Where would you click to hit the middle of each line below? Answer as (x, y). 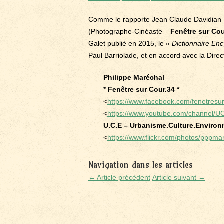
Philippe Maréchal (134, 77)
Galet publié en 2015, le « (130, 43)
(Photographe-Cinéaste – (129, 31)
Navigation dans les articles (141, 165)
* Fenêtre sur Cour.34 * (141, 89)
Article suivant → (179, 177)
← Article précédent (119, 177)
